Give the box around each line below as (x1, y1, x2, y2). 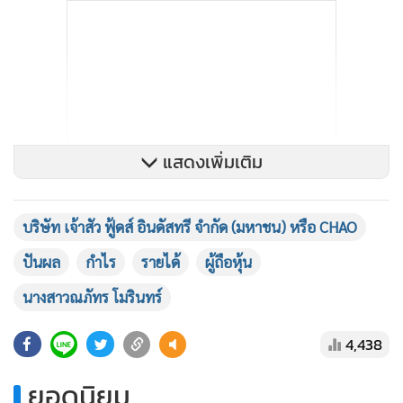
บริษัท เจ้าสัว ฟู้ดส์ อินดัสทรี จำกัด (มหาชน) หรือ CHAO (22, 217, 357, 237)
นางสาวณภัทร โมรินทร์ (22, 287, 162, 308)
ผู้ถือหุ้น (205, 252, 252, 273)
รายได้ (141, 252, 180, 273)
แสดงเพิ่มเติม (158, 148, 263, 176)
